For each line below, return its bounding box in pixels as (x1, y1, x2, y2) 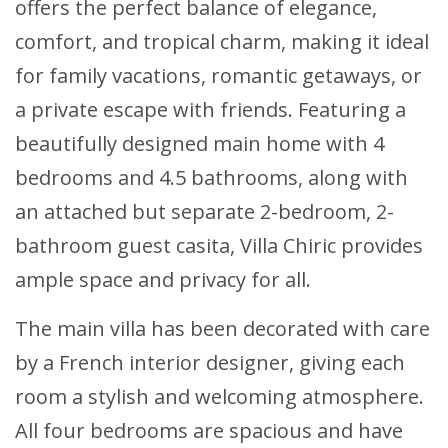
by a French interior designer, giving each (15, 349, 405, 377)
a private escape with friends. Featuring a (15, 96, 406, 124)
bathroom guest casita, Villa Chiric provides (15, 232, 423, 260)
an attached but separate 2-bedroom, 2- (15, 198, 394, 226)
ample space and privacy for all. (15, 266, 311, 294)
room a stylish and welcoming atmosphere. (15, 383, 424, 411)
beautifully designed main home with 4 (15, 130, 384, 158)
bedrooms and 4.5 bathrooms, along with (15, 164, 408, 192)
